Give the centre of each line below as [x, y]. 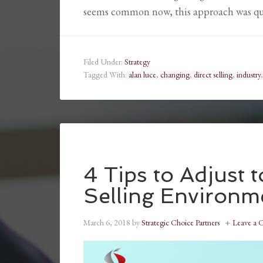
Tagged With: [106, 74]
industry [249, 74]
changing [175, 74]
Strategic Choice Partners [181, 222]
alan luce [142, 74]
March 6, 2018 [107, 222]
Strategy [137, 61]
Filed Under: [104, 61]
